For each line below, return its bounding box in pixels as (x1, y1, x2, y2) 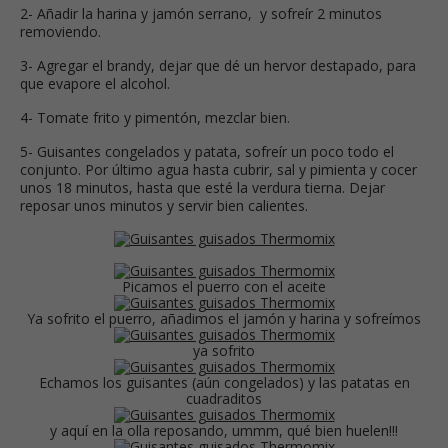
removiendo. (20, 21, 101, 41)
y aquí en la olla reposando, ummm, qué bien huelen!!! (50, 420, 398, 440)
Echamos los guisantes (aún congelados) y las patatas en (38, 372, 410, 392)
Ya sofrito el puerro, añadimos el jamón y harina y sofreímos (27, 308, 421, 328)
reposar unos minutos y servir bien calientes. (20, 195, 308, 215)
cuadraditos (186, 388, 262, 408)
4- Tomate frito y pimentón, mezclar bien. (20, 107, 290, 127)
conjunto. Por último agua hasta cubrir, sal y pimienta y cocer (20, 159, 417, 179)
